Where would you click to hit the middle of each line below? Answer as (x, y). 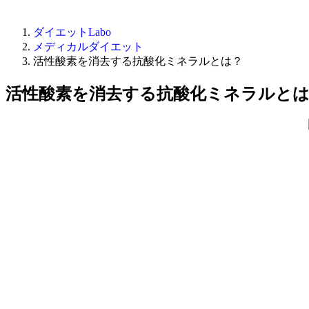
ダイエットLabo (72, 32)
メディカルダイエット (88, 47)
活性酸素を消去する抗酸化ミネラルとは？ (138, 61)
